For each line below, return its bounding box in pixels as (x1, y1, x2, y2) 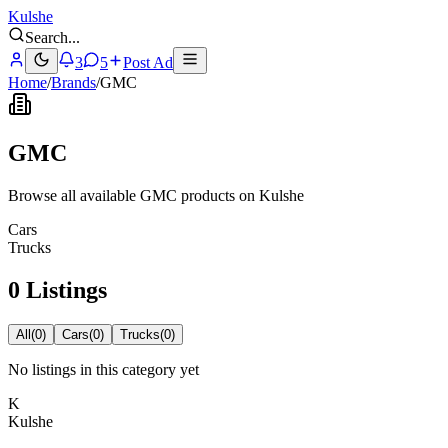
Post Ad (123, 54, 173, 71)
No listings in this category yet (8, 360, 199, 378)
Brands (51, 74, 96, 91)
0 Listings (8, 276, 107, 303)
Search (25, 29, 68, 46)
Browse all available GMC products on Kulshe (8, 186, 304, 204)
